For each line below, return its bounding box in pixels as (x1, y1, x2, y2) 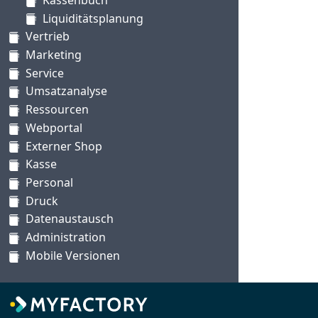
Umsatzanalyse (26, 83, 107, 99)
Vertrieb (26, 28, 70, 45)
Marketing (26, 46, 82, 62)
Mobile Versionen (26, 247, 120, 263)
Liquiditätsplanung (43, 10, 143, 26)
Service (26, 65, 64, 81)
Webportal (26, 119, 82, 136)
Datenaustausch (26, 211, 114, 227)
